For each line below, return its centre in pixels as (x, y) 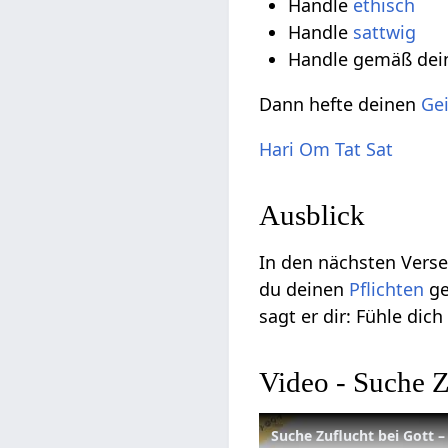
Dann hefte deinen (340, 104)
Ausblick (312, 215)
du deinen (304, 289)
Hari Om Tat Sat (326, 149)
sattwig (385, 32)
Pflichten (387, 289)
